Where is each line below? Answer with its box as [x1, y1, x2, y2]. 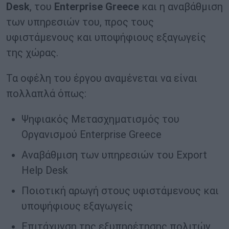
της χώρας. [6, 47, 58, 59]
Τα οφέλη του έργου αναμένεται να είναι [6, 72, 197, 85]
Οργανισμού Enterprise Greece [21, 128, 162, 141]
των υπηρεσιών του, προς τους [6, 16, 154, 29]
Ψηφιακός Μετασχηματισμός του [21, 113, 179, 126]
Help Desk [21, 164, 68, 177]
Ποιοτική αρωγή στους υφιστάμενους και [21, 185, 219, 197]
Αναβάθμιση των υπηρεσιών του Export [21, 149, 207, 162]
